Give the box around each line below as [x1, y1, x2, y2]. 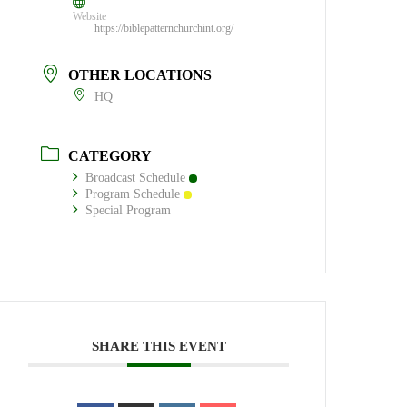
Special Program [85, 203, 172, 217]
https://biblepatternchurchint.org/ [94, 22, 234, 35]
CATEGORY [68, 147, 153, 164]
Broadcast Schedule [85, 170, 186, 184]
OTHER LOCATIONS [68, 67, 213, 84]
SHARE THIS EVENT [91, 338, 226, 353]
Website [73, 10, 107, 24]
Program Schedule [85, 186, 181, 201]
